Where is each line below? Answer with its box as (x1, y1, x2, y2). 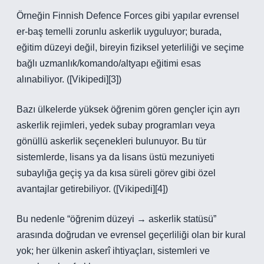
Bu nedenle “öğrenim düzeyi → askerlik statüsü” (16, 214, 216, 224)
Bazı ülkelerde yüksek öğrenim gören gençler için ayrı (16, 104, 240, 114)
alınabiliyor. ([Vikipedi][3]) (16, 74, 121, 84)
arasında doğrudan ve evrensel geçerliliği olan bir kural (16, 230, 246, 240)
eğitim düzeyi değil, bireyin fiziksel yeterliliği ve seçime (16, 42, 244, 52)
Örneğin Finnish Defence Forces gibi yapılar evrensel (16, 11, 239, 21)
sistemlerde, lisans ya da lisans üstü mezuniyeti (16, 152, 214, 162)
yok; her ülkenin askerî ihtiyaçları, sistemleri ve (16, 246, 210, 256)
